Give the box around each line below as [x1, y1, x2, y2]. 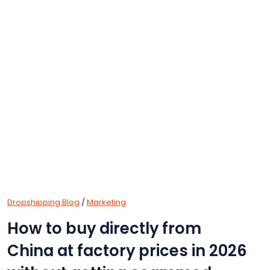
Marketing [87, 196, 126, 208]
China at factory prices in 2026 [7, 239, 246, 262]
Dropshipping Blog [7, 196, 80, 208]
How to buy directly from [7, 217, 201, 239]
